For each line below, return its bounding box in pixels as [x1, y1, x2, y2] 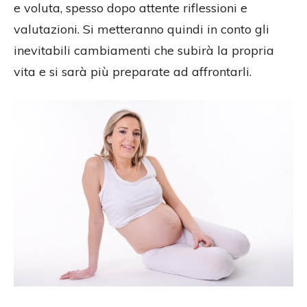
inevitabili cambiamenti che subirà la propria [14, 42, 274, 59]
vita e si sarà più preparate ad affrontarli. [14, 64, 251, 80]
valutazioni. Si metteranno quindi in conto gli [14, 21, 269, 38]
